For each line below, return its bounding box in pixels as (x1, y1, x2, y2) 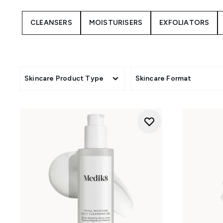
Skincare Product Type (24, 74, 104, 83)
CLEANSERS (30, 18, 72, 27)
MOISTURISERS (89, 18, 143, 27)
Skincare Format (135, 74, 192, 83)
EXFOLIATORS (159, 18, 210, 27)
